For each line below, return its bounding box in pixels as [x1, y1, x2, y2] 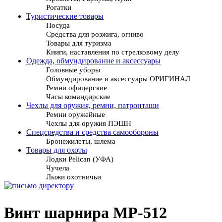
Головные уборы [46, 65, 100, 74]
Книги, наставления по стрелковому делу [46, 48, 179, 56]
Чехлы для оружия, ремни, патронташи [26, 101, 159, 110]
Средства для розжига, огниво [46, 30, 144, 39]
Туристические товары [26, 12, 104, 21]
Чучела [46, 164, 69, 172]
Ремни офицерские [46, 83, 107, 92]
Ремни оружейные [46, 110, 105, 119]
